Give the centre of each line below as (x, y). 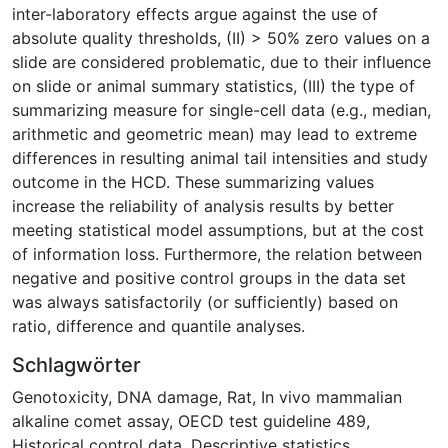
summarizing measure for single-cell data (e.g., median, (221, 110)
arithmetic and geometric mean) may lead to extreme (214, 134)
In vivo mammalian (331, 397)
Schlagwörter (76, 365)
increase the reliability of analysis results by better (203, 206)
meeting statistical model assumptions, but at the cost (218, 230)
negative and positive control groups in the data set (209, 278)
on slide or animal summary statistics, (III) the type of (213, 86)
